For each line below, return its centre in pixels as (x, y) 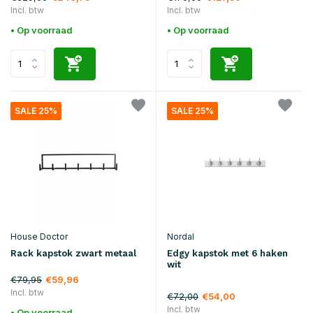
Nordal (181, 237)
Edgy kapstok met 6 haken (227, 254)
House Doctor (39, 236)
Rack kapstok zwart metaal (73, 253)
